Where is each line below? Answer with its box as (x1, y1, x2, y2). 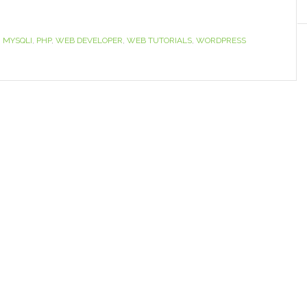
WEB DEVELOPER (56, 35, 123, 45)
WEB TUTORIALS (127, 35, 192, 45)
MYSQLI (3, 35, 32, 45)
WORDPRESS (196, 35, 246, 45)
